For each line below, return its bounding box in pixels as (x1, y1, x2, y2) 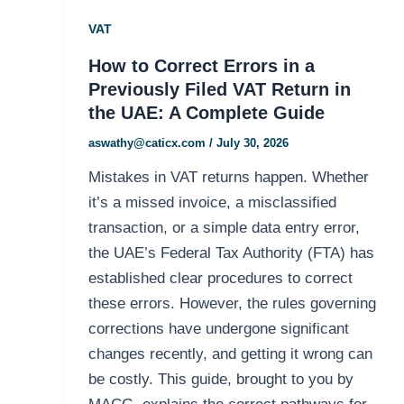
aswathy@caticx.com (87, 135, 209, 150)
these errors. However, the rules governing (87, 295, 376, 313)
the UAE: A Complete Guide (87, 102, 325, 123)
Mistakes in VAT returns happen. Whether (87, 169, 369, 187)
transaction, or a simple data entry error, (87, 219, 360, 237)
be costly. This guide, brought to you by (87, 371, 353, 389)
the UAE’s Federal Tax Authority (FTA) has (87, 244, 374, 262)
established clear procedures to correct (87, 270, 353, 288)
